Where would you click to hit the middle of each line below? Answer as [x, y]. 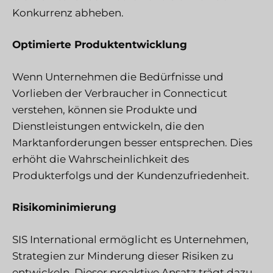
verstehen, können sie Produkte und [105, 109]
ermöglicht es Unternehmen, [173, 239]
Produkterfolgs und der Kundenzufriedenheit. [131, 175]
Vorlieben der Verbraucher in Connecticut [120, 93]
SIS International [55, 239]
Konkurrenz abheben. [68, 12]
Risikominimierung [64, 207]
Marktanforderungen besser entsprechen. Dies [132, 142]
